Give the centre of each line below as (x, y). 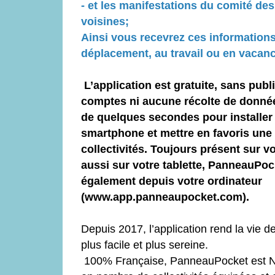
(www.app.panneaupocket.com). (165, 197)
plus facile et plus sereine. (145, 245)
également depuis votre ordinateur (172, 181)
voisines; (107, 21)
